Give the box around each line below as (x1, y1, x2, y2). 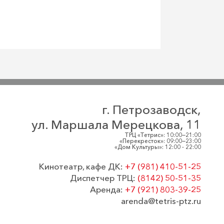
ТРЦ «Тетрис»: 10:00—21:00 (124, 131, 201, 138)
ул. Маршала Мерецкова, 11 (31, 116, 201, 132)
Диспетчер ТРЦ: (69, 172, 137, 183)
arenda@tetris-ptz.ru (120, 195, 201, 206)
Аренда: (89, 184, 125, 194)
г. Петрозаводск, (101, 101, 201, 117)
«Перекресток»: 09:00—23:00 (119, 137, 201, 144)
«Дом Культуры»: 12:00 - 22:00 (114, 143, 201, 150)
